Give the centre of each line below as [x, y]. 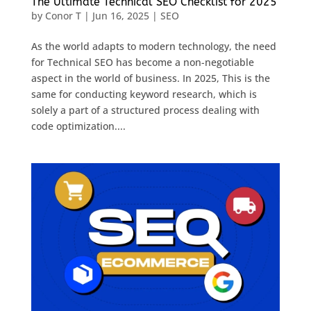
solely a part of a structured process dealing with [145, 110]
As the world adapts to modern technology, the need [153, 46]
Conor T [63, 15]
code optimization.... [78, 126]
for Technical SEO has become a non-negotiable [142, 62]
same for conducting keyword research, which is [144, 94]
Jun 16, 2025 [120, 15]
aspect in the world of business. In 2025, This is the [150, 78]
